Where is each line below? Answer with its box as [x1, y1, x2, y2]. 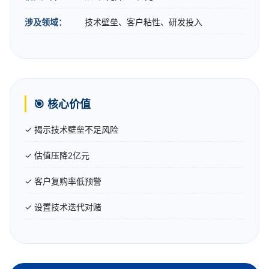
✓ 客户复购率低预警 [25, 175, 101, 187]
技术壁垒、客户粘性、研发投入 [85, 16, 202, 28]
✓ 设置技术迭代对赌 [25, 201, 101, 213]
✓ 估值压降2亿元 [25, 150, 89, 162]
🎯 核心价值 [34, 97, 91, 112]
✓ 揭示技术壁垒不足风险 [25, 124, 118, 136]
